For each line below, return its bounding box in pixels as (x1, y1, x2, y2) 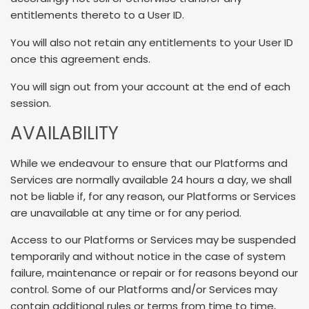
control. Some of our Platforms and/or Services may (10, 282, 277, 297)
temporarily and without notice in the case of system (10, 249, 286, 264)
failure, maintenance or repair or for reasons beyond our (10, 266, 298, 281)
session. (10, 95, 51, 110)
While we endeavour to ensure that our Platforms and (10, 155, 288, 170)
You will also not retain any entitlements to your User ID (10, 35, 293, 50)
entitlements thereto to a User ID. (10, 8, 184, 23)
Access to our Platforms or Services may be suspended (10, 232, 296, 248)
